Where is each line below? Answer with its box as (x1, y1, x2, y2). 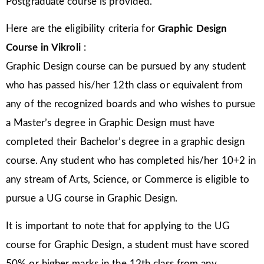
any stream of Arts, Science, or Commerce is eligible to (6, 174, 250, 185)
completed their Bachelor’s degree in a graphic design (6, 137, 245, 147)
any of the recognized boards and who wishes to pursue (6, 99, 256, 110)
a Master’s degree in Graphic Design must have (6, 118, 215, 128)
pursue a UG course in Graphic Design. (6, 193, 183, 204)
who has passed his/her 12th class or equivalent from (6, 80, 243, 91)
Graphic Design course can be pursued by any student (6, 61, 246, 72)
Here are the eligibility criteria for (6, 24, 158, 34)
